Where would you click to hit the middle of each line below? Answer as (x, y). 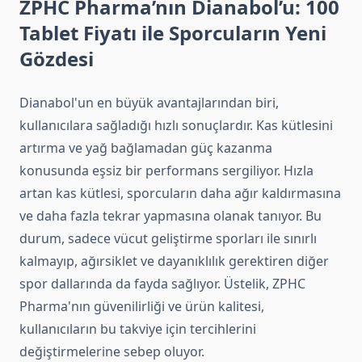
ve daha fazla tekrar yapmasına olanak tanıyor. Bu (170, 216)
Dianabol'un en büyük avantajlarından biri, (149, 103)
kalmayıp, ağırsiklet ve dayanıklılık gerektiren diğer (174, 261)
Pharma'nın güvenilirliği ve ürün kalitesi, (142, 307)
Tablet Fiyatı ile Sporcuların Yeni (173, 33)
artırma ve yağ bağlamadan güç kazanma (146, 148)
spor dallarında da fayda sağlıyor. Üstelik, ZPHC (162, 284)
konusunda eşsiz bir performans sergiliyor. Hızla (166, 171)
